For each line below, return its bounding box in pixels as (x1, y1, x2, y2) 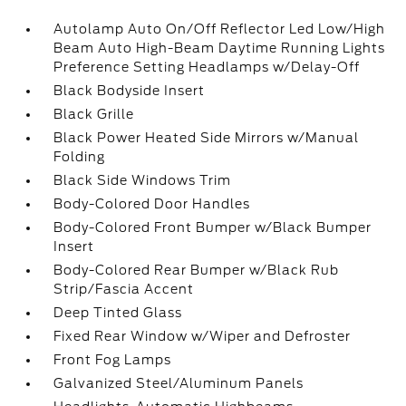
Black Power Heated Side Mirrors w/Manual (53, 130, 360, 146)
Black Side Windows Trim (53, 173, 232, 188)
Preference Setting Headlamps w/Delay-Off (53, 60, 361, 75)
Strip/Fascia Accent (53, 282, 195, 297)
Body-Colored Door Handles (53, 197, 251, 212)
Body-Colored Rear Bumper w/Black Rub (53, 263, 340, 278)
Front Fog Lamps (53, 353, 172, 368)
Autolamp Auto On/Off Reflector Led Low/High (53, 22, 386, 37)
